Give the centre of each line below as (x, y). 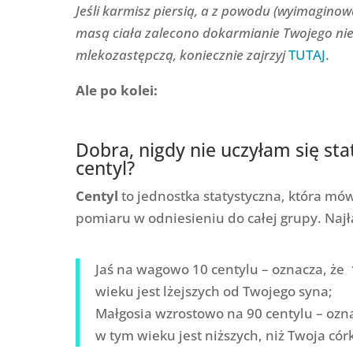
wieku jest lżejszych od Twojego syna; (214, 291)
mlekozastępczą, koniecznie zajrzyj (182, 54)
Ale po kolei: (116, 90)
